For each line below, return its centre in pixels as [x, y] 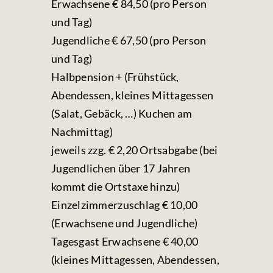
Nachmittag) [82, 132]
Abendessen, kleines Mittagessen [133, 95]
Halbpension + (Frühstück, [115, 77]
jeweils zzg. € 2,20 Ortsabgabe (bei [135, 150]
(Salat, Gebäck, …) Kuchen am [122, 113]
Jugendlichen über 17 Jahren [121, 168]
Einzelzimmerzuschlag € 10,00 [125, 205]
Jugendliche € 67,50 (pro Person [129, 40]
